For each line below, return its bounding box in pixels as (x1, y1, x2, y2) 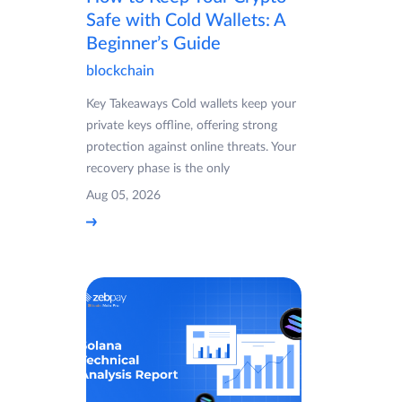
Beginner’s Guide (86, 34, 225, 53)
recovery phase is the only (86, 162, 230, 175)
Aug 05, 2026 (86, 188, 161, 202)
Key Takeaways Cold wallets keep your (86, 97, 296, 110)
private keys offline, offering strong (86, 118, 277, 132)
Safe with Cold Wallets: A (86, 11, 285, 30)
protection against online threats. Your (86, 140, 296, 153)
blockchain (86, 63, 154, 78)
